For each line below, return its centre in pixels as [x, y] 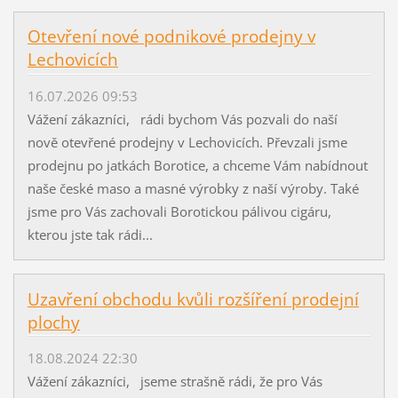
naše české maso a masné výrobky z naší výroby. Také [193, 188]
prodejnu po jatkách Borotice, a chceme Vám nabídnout [197, 165]
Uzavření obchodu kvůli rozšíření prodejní [193, 299]
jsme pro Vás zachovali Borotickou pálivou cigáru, [179, 211]
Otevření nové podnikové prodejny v [171, 37]
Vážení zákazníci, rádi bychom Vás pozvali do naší [184, 119]
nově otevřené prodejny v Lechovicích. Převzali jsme [187, 142]
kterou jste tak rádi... [90, 234]
